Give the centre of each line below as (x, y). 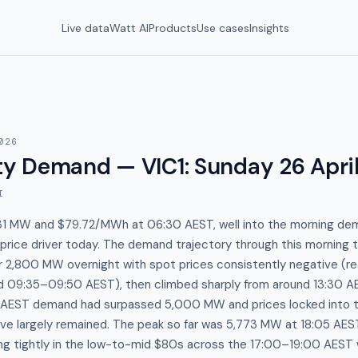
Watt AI (129, 28)
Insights (269, 28)
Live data (86, 28)
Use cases (223, 28)
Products (173, 28)
